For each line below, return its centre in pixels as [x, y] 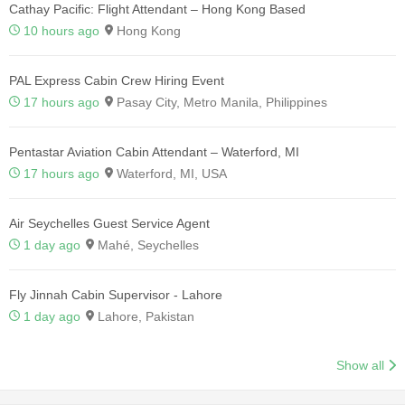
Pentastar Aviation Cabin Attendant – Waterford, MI [154, 152]
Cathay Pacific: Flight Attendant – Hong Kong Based [157, 9]
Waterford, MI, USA [170, 174]
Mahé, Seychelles [146, 245]
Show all [361, 366]
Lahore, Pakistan [144, 317]
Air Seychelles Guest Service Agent [109, 224]
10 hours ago [61, 31]
